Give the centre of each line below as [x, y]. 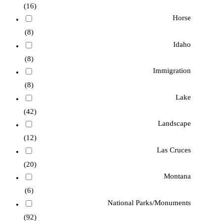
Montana [177, 176]
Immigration [172, 71]
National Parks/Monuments [149, 203]
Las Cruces [174, 150]
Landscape [174, 124]
